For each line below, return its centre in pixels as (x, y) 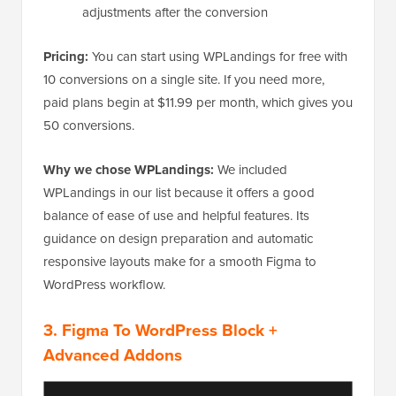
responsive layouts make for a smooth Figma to (180, 262)
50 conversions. (89, 126)
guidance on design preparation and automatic (178, 239)
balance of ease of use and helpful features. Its (176, 216)
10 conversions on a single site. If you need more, (184, 80)
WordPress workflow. (104, 285)
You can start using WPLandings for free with (220, 57)
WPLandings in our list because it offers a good (179, 193)
